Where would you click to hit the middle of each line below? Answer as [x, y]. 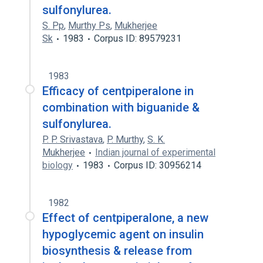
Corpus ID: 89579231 [138, 38]
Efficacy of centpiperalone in [118, 91]
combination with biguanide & [121, 107]
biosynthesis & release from [117, 251]
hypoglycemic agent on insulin [123, 234]
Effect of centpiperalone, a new [125, 218]
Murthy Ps [89, 26]
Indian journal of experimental [155, 152]
